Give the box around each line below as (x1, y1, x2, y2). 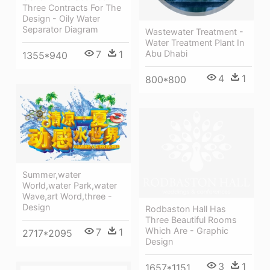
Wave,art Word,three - (22, 190, 112, 201)
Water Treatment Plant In (145, 37, 244, 48)
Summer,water (22, 169, 81, 180)
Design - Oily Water (22, 13, 100, 24)
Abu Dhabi (145, 48, 187, 59)
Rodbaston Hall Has (145, 204, 226, 215)
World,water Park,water (22, 180, 117, 190)
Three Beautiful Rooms (145, 215, 237, 225)
